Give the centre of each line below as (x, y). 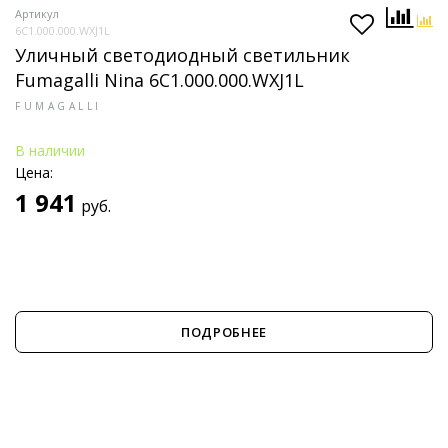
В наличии (50, 150)
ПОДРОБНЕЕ (224, 332)
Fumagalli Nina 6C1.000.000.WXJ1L (159, 80)
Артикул (37, 13)
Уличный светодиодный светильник (182, 55)
